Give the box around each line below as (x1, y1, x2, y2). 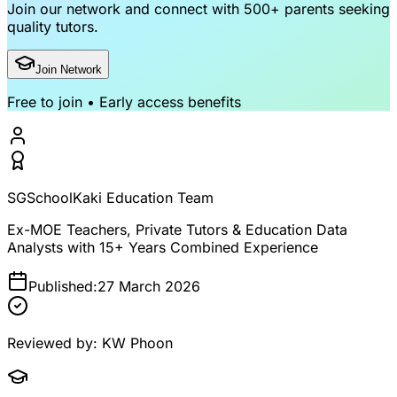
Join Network (35, 62, 102, 76)
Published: (28, 276, 97, 295)
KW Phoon (102, 333, 173, 352)
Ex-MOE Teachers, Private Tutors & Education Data (7, 220, 347, 238)
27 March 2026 (97, 276, 200, 295)
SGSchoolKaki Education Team (7, 188, 214, 206)
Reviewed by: (7, 333, 102, 352)
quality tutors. (7, 17, 98, 35)
